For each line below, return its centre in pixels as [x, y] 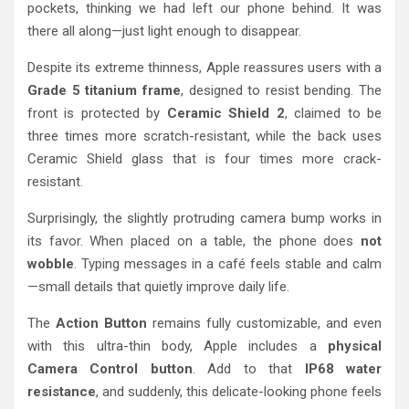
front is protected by [97, 113]
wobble [51, 263]
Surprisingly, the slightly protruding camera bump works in [204, 218]
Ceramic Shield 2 [225, 113]
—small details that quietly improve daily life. [158, 286]
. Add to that [248, 368]
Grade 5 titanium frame [104, 90]
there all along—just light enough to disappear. [164, 31]
